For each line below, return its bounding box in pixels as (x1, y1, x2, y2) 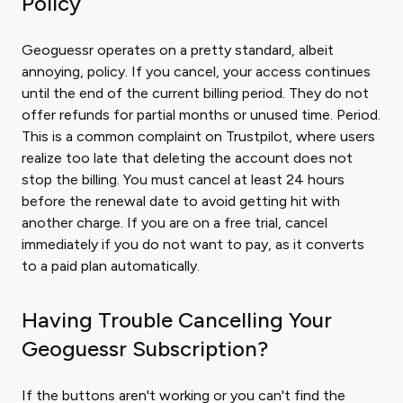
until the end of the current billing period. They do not (22, 85, 369, 102)
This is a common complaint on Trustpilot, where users (22, 128, 375, 145)
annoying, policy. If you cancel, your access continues (22, 63, 371, 80)
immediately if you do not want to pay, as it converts (22, 236, 364, 253)
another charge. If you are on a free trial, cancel (22, 214, 327, 231)
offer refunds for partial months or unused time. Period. (22, 106, 381, 123)
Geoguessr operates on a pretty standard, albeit (22, 41, 334, 58)
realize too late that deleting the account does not (22, 149, 353, 166)
